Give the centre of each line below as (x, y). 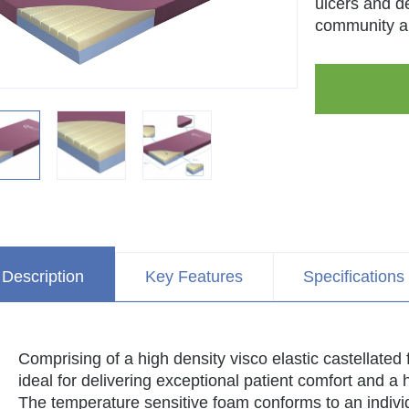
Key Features (194, 277)
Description (43, 277)
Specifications (354, 277)
